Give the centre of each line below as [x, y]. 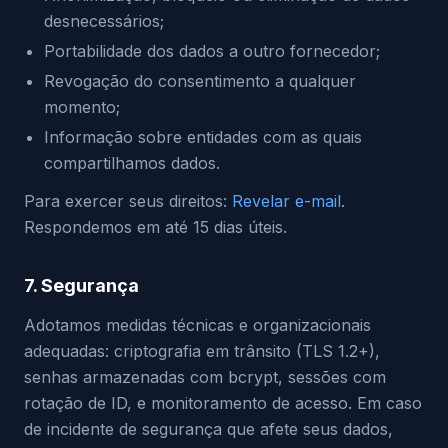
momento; [82, 107]
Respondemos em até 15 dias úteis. [155, 227]
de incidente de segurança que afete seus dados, [208, 429]
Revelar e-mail [286, 201]
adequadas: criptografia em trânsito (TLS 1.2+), [202, 351]
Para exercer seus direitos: [128, 201]
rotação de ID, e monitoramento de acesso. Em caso [223, 403]
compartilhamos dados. [132, 163]
